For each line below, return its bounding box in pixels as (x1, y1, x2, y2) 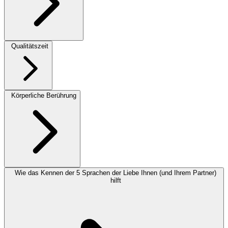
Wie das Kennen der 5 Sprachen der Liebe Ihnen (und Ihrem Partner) (15, 169, 216, 177)
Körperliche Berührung (11, 92, 76, 100)
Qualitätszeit (11, 42, 48, 50)
